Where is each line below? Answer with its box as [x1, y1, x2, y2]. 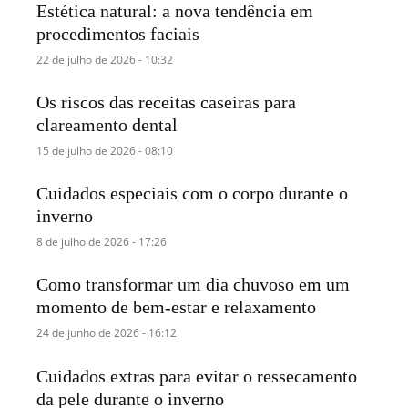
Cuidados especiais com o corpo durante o [36, 183, 349, 204]
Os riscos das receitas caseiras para [36, 92, 297, 113]
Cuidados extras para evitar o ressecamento [36, 365, 358, 386]
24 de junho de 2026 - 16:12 [36, 325, 178, 342]
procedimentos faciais [36, 23, 200, 44]
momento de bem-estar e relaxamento [36, 297, 317, 318]
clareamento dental [36, 115, 178, 136]
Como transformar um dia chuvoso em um [36, 274, 351, 295]
